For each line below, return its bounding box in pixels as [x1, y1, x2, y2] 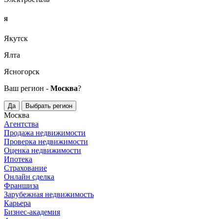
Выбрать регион [25, 102, 72, 109]
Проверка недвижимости [4, 137, 88, 146]
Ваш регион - [4, 84, 50, 92]
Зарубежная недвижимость [4, 190, 94, 198]
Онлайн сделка [4, 172, 54, 181]
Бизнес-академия [4, 207, 60, 216]
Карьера [4, 198, 31, 207]
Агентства [4, 119, 39, 128]
